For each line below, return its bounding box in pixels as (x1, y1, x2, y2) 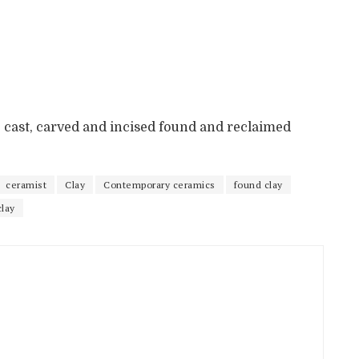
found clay (233, 178, 283, 191)
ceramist (6, 178, 46, 191)
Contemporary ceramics (103, 178, 216, 191)
